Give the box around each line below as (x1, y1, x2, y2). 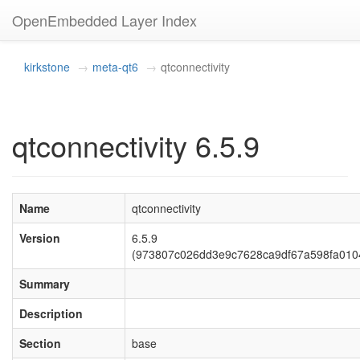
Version (19, 230, 60, 246)
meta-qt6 (92, 59, 138, 75)
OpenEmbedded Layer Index (12, 10, 197, 31)
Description (19, 305, 83, 321)
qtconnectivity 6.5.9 (12, 125, 260, 166)
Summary (19, 276, 70, 292)
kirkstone (24, 59, 70, 75)
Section (19, 335, 61, 351)
